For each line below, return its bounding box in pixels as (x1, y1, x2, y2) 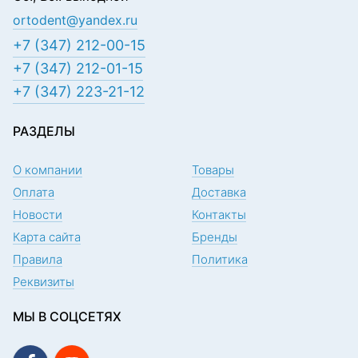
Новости (13, 207, 62, 222)
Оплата (13, 185, 54, 200)
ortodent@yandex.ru (13, 12, 137, 28)
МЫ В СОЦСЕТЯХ (13, 308, 121, 324)
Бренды (192, 229, 237, 245)
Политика (192, 252, 248, 267)
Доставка (192, 185, 246, 200)
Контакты (192, 207, 246, 222)
